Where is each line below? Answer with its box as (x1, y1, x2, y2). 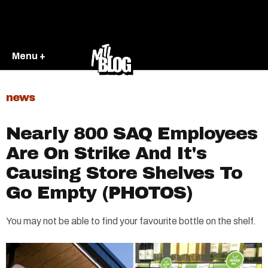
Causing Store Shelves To (6, 163, 242, 182)
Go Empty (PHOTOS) (6, 183, 193, 202)
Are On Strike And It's (6, 144, 206, 163)
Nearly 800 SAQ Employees (6, 124, 257, 143)
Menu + (12, 50, 45, 61)
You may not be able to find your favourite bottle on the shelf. (6, 216, 256, 226)
